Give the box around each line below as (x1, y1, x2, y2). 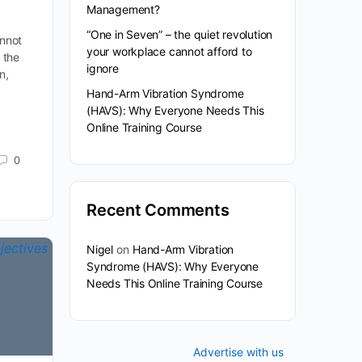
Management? (86, 2, 160, 16)
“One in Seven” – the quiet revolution (86, 27, 273, 41)
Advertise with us (193, 345, 284, 359)
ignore (86, 61, 119, 75)
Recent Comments (86, 200, 229, 220)
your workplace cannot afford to (86, 44, 252, 58)
